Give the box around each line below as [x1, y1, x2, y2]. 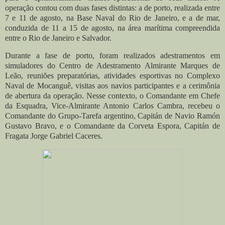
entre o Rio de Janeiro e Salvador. [5, 33, 111, 42]
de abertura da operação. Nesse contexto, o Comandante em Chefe [5, 91, 220, 100]
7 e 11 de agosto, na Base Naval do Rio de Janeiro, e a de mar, [5, 13, 220, 22]
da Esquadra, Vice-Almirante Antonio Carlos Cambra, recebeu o [5, 101, 220, 110]
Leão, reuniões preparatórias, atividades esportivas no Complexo [5, 71, 220, 80]
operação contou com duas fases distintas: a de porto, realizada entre [5, 3, 220, 12]
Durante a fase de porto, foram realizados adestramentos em [5, 51, 220, 60]
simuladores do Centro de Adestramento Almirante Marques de [5, 61, 220, 70]
